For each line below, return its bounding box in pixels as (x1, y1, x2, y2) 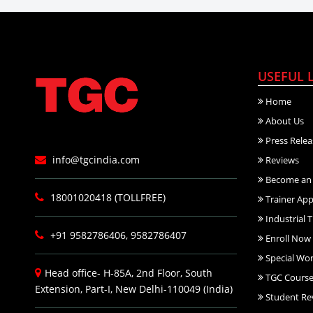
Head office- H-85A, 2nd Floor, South (45, 265, 212, 279)
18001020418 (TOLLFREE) (48, 190, 166, 204)
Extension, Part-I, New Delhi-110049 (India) (35, 282, 233, 296)
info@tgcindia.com (50, 152, 140, 166)
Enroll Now (263, 231, 311, 245)
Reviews (263, 153, 299, 166)
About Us (263, 114, 304, 127)
